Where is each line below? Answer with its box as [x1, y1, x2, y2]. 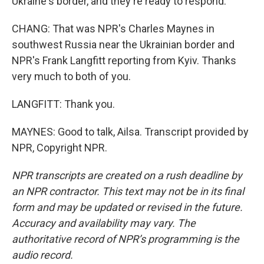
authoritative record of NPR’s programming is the [12, 233, 239, 245]
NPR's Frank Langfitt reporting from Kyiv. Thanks [12, 54, 236, 67]
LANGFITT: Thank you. [12, 98, 115, 110]
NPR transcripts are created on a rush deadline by [12, 169, 242, 181]
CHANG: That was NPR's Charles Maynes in [12, 22, 214, 35]
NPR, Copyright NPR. [12, 141, 107, 154]
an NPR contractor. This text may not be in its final [12, 185, 244, 197]
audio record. [12, 249, 73, 261]
